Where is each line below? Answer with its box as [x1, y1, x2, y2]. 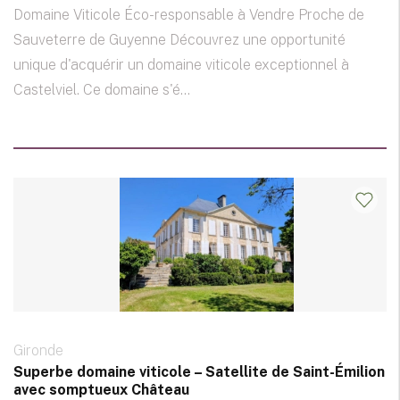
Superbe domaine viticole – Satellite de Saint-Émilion [13, 363, 385, 381]
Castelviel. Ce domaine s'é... [13, 81, 190, 99]
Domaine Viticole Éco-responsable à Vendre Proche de [13, 6, 364, 24]
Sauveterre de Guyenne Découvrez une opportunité [13, 31, 346, 49]
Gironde [13, 342, 63, 360]
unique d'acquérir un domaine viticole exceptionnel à [13, 56, 349, 74]
